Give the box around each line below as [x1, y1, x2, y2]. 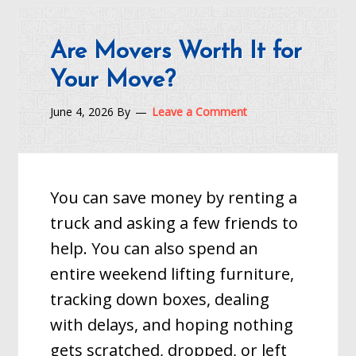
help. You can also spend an [50, 238, 259, 259]
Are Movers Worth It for [50, 40, 303, 64]
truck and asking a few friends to [50, 212, 299, 234]
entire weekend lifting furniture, [50, 263, 295, 284]
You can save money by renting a [50, 187, 298, 208]
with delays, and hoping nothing [50, 314, 294, 335]
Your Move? [50, 68, 176, 93]
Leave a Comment [152, 104, 248, 119]
